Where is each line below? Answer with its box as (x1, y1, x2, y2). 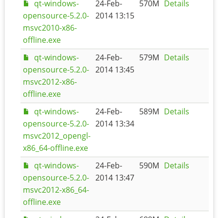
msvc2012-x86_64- (23, 184, 89, 195)
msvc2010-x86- (23, 22, 77, 33)
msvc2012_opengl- (23, 130, 91, 141)
